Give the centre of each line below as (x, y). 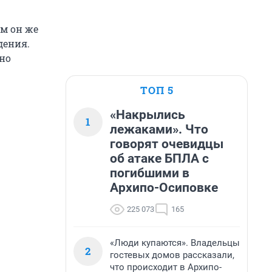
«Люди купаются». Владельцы (175, 243)
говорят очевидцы (167, 144)
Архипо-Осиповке (164, 188)
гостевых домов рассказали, (172, 255)
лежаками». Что (159, 129)
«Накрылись (148, 115)
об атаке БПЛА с (159, 158)
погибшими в (150, 173)
